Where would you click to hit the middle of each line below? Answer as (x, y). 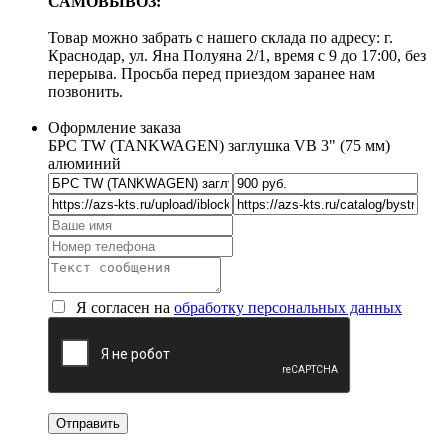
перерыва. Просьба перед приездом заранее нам (211, 73)
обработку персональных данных (288, 307)
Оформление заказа (114, 127)
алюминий (84, 163)
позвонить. (87, 91)
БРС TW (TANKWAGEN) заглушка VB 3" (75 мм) (219, 145)
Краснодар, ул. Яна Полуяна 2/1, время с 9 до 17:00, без (237, 55)
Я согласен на (123, 307)
